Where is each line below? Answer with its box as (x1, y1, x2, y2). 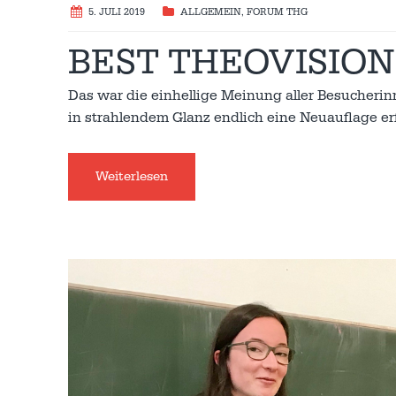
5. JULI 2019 (88, 6, 145, 19)
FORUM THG (247, 6, 308, 19)
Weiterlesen (95, 168, 168, 186)
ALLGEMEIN (180, 6, 241, 19)
